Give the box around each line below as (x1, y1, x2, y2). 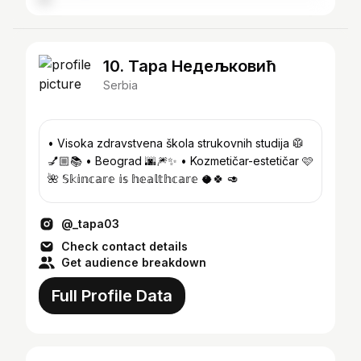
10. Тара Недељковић (103, 56, 276, 76)
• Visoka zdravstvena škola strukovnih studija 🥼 (48, 136, 57, 150)
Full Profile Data (52, 286, 172, 305)
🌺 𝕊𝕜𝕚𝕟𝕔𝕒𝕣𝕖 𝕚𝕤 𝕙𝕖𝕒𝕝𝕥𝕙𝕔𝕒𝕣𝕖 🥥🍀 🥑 (48, 172, 239, 185)
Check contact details (61, 239, 188, 253)
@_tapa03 (61, 217, 119, 230)
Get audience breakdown (61, 255, 206, 269)
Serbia (103, 78, 138, 92)
